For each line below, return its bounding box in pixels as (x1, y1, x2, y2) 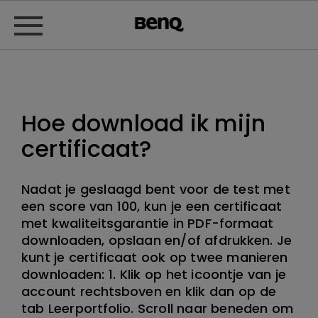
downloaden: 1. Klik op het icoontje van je (21, 265, 286, 283)
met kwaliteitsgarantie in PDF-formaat (21, 214, 274, 232)
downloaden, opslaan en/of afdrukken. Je (21, 231, 292, 249)
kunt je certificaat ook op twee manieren (21, 248, 288, 266)
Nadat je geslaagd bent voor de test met (21, 180, 290, 198)
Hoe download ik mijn (21, 107, 265, 139)
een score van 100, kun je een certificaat (21, 197, 282, 215)
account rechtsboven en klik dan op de (21, 283, 276, 300)
